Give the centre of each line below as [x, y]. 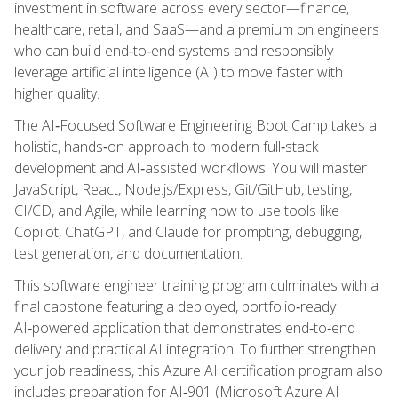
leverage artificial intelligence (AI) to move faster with [179, 72]
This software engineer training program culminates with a [196, 285]
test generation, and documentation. [128, 253]
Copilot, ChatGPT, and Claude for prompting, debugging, [188, 231]
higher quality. [57, 93]
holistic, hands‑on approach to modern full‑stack [166, 146]
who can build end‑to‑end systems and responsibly [174, 50]
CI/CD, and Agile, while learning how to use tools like [177, 210]
